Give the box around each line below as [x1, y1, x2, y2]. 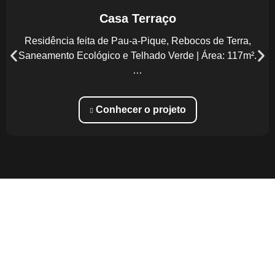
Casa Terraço [99, 11, 176, 25]
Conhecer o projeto [93, 104, 186, 115]
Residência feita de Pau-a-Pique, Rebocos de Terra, [24, 35, 251, 46]
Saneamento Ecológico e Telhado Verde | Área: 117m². [18, 50, 257, 61]
